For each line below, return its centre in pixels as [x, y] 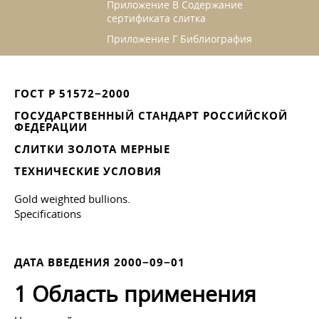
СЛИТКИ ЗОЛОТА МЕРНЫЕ [92, 149]
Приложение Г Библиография [179, 39]
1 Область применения [135, 294]
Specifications [48, 214]
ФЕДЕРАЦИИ [51, 127]
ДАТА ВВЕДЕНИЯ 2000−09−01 [100, 262]
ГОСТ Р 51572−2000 [72, 94]
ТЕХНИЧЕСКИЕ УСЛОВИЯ [88, 171]
